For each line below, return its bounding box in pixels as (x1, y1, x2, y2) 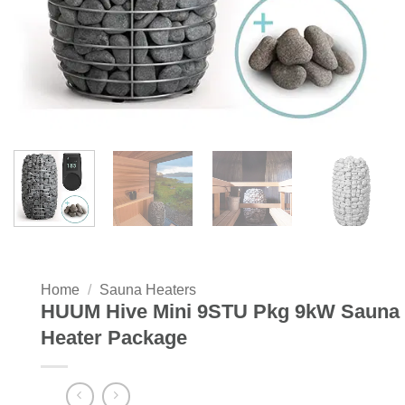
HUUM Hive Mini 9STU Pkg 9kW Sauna (41, 299, 400, 323)
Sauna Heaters (99, 281, 196, 297)
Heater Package (41, 325, 187, 349)
